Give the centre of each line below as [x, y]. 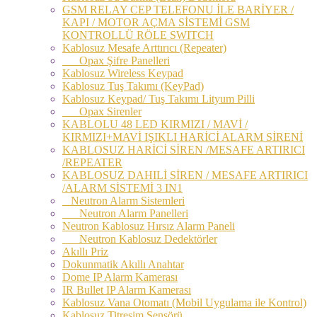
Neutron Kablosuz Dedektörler [140, 238]
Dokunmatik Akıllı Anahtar [123, 264]
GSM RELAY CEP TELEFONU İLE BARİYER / [178, 9]
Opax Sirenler [102, 111]
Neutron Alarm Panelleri [125, 213]
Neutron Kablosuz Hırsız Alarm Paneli [149, 226]
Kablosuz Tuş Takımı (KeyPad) [133, 86]
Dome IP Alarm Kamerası [120, 277]
